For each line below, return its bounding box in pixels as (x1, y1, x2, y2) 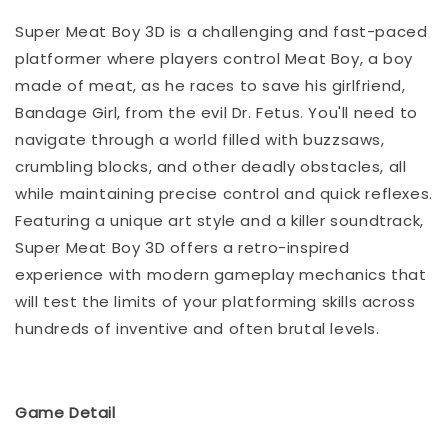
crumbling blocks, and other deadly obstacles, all (15, 155, 407, 177)
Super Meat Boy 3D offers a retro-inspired (15, 236, 350, 258)
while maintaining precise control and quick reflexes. (15, 182, 433, 204)
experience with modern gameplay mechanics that (15, 263, 427, 285)
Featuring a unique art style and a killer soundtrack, (15, 209, 424, 231)
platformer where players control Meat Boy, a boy (15, 47, 413, 69)
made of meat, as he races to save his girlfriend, (15, 74, 406, 96)
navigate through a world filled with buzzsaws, (15, 128, 385, 150)
